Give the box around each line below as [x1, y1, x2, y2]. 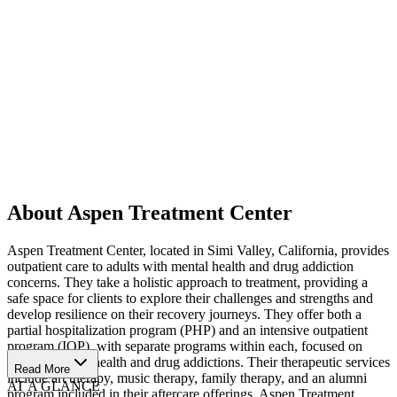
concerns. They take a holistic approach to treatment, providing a [7, 274, 368, 290]
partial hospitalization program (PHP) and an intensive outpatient [7, 322, 368, 338]
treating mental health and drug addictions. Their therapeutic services [7, 354, 390, 370]
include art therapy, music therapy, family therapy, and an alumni [7, 370, 367, 385]
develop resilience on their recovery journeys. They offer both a [7, 306, 362, 322]
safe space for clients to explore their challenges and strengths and [7, 290, 373, 306]
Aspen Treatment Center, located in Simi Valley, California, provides [7, 242, 389, 258]
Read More [14, 362, 70, 376]
